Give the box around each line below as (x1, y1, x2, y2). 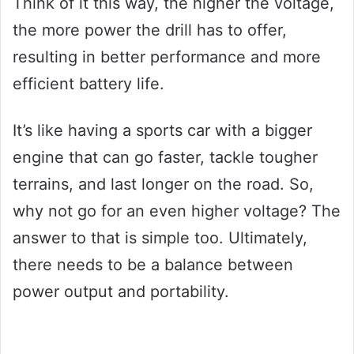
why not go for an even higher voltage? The (13, 201, 341, 220)
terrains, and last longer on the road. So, (13, 174, 314, 194)
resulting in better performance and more (13, 47, 321, 66)
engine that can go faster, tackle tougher (13, 147, 318, 167)
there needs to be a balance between (13, 254, 293, 274)
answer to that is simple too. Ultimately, (13, 228, 307, 247)
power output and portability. (13, 281, 229, 301)
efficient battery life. (13, 73, 164, 93)
